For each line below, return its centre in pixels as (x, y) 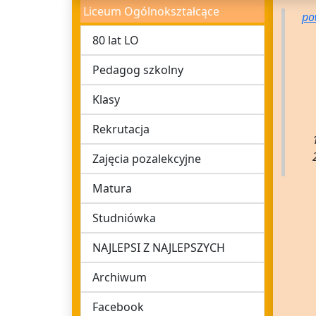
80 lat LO (116, 40)
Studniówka (124, 218)
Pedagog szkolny (138, 70)
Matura (112, 188)
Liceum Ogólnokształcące (151, 11)
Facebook (118, 307)
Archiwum (120, 277)
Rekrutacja (121, 129)
